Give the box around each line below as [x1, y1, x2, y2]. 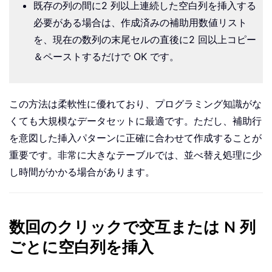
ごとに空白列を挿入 [9, 236, 154, 258]
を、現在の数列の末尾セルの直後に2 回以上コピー [33, 33, 256, 46]
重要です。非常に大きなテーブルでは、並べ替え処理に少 [9, 148, 262, 161]
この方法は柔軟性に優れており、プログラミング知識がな [9, 97, 262, 110]
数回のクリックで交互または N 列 [9, 216, 256, 238]
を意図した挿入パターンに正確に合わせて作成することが [9, 131, 262, 144]
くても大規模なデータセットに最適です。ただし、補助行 [9, 114, 262, 127]
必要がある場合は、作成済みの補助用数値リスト [33, 16, 247, 29]
